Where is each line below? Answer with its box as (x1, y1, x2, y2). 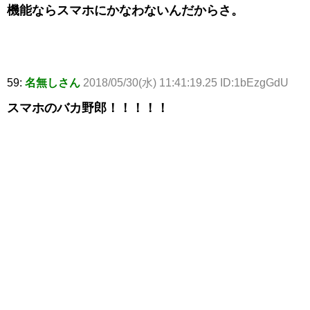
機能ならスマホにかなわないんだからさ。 (7, 3, 244, 18)
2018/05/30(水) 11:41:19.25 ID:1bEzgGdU (83, 77, 289, 89)
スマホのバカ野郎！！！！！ (7, 101, 169, 116)
